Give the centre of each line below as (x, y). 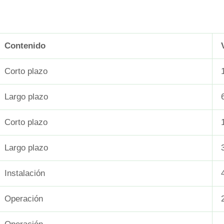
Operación (24, 199)
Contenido (25, 46)
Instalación (25, 173)
